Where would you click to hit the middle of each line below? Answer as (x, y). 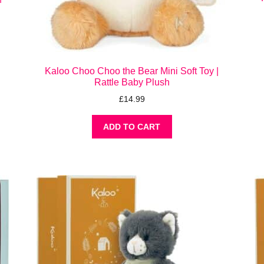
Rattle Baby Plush (132, 82)
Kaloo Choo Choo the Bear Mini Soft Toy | (132, 71)
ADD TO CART (132, 127)
